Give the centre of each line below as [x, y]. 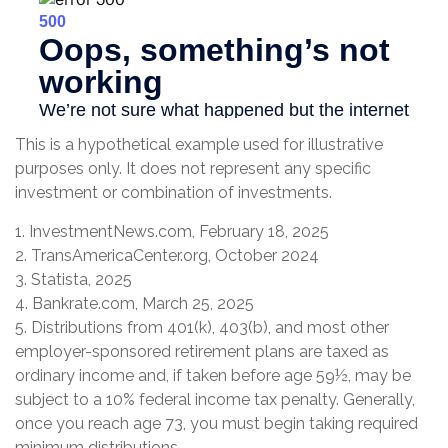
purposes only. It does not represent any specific [193, 169]
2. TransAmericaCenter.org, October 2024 [167, 256]
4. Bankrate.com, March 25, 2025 [134, 304]
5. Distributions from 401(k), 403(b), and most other [202, 328]
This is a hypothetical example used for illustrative [199, 145]
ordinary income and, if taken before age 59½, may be [213, 376]
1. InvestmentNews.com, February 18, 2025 [172, 232]
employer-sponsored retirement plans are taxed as [202, 352]
